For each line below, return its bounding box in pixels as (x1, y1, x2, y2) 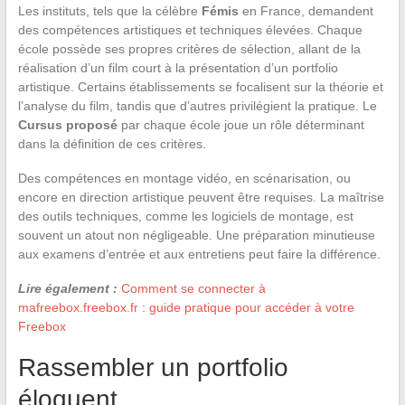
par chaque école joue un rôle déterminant (117, 117, 364, 132)
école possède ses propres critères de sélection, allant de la (17, 41, 361, 56)
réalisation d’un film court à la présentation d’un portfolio (17, 60, 338, 75)
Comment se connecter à (120, 280, 266, 296)
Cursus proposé (17, 117, 118, 132)
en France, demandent (238, 3, 373, 18)
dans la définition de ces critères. (17, 136, 206, 151)
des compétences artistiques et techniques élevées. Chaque (17, 22, 363, 37)
